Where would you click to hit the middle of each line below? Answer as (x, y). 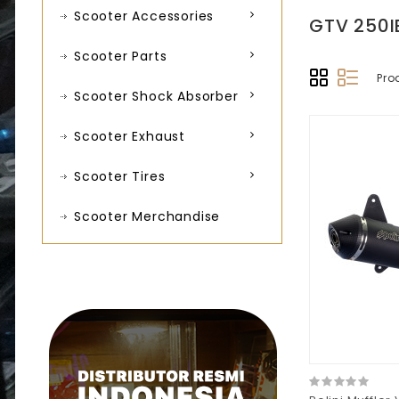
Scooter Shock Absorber (156, 96)
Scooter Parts (121, 56)
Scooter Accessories (144, 16)
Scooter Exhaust (130, 136)
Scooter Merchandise (147, 216)
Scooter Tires (120, 176)
